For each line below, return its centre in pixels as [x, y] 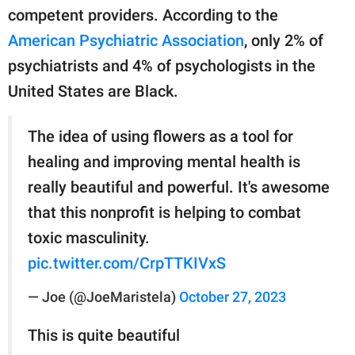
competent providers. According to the [143, 15]
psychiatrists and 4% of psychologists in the [162, 66]
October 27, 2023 [233, 298]
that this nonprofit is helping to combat [164, 213]
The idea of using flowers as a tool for [160, 137]
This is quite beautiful [104, 336]
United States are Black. [93, 92]
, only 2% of [284, 41]
